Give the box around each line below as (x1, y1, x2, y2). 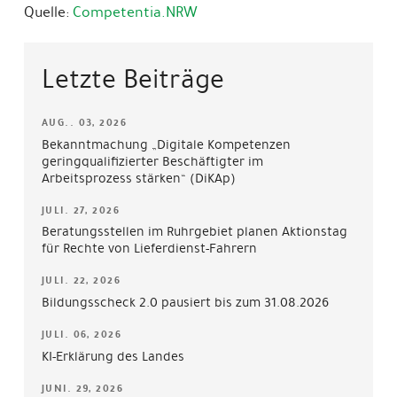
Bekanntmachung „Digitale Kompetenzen (41, 134, 291, 154)
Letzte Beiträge (41, 59, 224, 98)
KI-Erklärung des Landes (41, 346, 184, 367)
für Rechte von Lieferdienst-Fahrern (41, 238, 257, 259)
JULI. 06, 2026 (41, 327, 122, 343)
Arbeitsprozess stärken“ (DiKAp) (41, 167, 236, 188)
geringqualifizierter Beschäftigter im (41, 151, 263, 171)
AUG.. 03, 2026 (41, 114, 128, 130)
